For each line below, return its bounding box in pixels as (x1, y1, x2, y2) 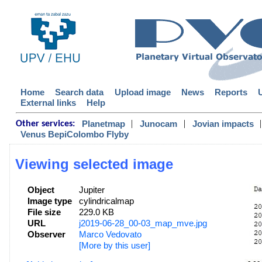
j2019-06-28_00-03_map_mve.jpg (78, 219, 207, 229)
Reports (214, 87, 247, 98)
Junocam (140, 119, 178, 129)
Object (27, 185, 54, 195)
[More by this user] (78, 241, 150, 251)
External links (20, 98, 77, 108)
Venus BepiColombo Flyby (20, 129, 129, 139)
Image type (27, 196, 72, 206)
